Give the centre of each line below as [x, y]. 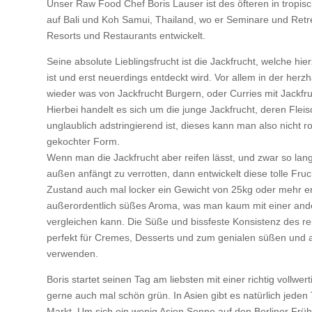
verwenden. [73, 253]
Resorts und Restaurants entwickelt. [126, 35]
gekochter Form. [84, 141]
